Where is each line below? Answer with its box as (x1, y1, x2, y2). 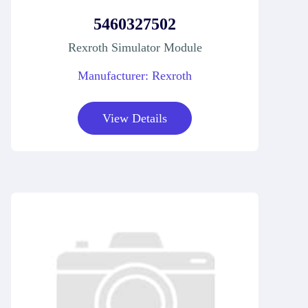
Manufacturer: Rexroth (78, 68, 192, 82)
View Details (102, 111, 167, 125)
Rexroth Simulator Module (67, 40, 202, 54)
